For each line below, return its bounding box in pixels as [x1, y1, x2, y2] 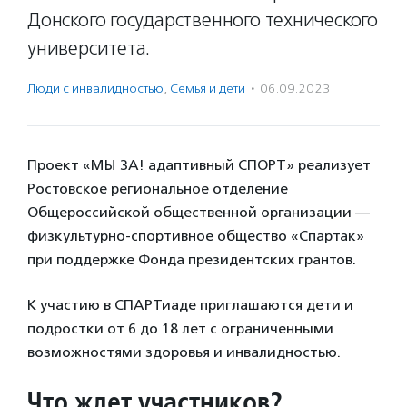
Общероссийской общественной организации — [27, 203, 370, 221]
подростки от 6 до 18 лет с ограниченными [27, 320, 333, 337]
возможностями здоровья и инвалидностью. [27, 343, 344, 361]
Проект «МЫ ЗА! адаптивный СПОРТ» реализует [27, 156, 371, 174]
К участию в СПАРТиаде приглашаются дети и [27, 296, 353, 313]
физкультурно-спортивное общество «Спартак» [27, 227, 364, 244]
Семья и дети [170, 81, 245, 96]
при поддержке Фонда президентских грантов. [27, 251, 363, 268]
